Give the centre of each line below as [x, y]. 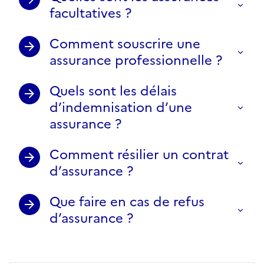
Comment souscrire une [125, 44]
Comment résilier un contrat [139, 154]
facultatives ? [90, 13]
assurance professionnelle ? [136, 60]
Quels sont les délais [113, 91]
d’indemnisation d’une [121, 107]
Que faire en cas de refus [127, 202]
